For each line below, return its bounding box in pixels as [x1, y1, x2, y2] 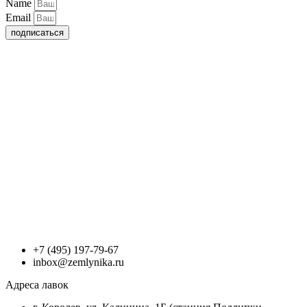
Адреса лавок [5, 279, 69, 291]
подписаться [11, 27, 64, 38]
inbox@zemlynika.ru [33, 256, 124, 269]
